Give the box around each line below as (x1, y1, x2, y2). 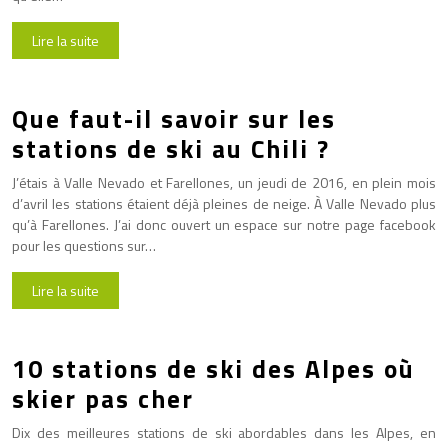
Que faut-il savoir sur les (12, 99, 336, 138)
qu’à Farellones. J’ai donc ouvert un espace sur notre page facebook (12, 213, 436, 235)
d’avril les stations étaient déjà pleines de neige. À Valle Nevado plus (12, 192, 436, 214)
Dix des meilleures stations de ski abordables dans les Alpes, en (12, 421, 436, 443)
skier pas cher (12, 379, 194, 418)
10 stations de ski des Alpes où (12, 349, 415, 388)
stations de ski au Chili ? (12, 129, 330, 168)
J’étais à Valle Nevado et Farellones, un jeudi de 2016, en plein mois (12, 171, 436, 193)
